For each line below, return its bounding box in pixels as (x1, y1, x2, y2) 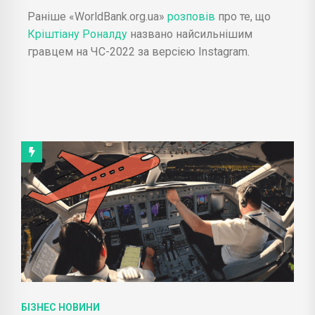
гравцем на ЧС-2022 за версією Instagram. (27, 44, 250, 58)
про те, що (218, 9, 274, 23)
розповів (165, 9, 218, 23)
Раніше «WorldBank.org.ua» (27, 9, 165, 23)
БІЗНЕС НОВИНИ (21, 301, 100, 313)
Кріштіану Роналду (27, 27, 130, 41)
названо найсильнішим (130, 27, 252, 41)
